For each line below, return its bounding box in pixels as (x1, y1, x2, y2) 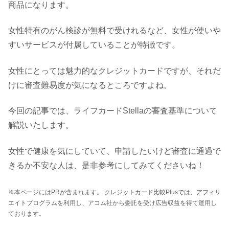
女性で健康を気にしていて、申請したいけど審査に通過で (8, 146, 221, 155)
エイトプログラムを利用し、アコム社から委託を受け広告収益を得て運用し (8, 199, 217, 207)
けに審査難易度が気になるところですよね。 (8, 80, 172, 89)
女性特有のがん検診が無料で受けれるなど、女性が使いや (8, 26, 221, 35)
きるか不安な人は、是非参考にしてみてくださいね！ (8, 161, 204, 170)
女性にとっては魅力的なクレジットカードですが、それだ (8, 66, 221, 75)
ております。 (8, 210, 45, 217)
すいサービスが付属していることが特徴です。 (8, 40, 180, 50)
